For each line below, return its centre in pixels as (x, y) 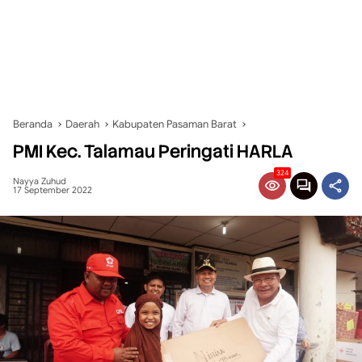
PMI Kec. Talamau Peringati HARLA (153, 152)
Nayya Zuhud (40, 181)
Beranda (33, 124)
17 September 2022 (53, 190)
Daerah (82, 124)
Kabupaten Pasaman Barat (175, 124)
